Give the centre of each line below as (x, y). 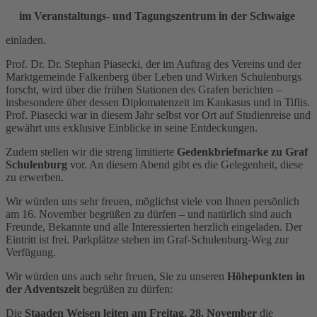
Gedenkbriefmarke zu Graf (242, 151)
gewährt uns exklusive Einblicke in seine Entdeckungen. (132, 127)
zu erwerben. (35, 177)
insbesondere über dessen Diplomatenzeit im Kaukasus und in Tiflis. (158, 102)
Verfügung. (31, 252)
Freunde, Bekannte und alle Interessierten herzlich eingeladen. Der (154, 226)
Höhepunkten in (266, 276)
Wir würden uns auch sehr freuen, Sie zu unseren (116, 276)
